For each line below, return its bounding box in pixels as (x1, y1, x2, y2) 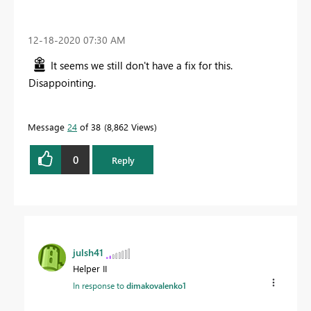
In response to (73, 280, 126, 292)
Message (28, 121, 67, 133)
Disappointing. (28, 76, 99, 90)
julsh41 (73, 246, 103, 260)
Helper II (73, 262, 107, 275)
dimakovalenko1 (126, 280, 186, 292)
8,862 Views (107, 121, 154, 133)
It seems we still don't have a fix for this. (51, 58, 233, 72)
